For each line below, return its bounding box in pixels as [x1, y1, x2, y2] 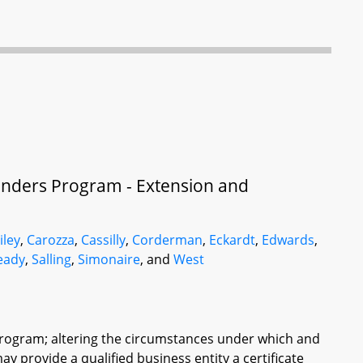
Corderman [132, 231, 203, 249]
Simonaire [78, 250, 141, 268]
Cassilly [81, 231, 126, 249]
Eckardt [209, 231, 256, 249]
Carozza [27, 231, 75, 249]
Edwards [262, 231, 315, 249]
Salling [32, 250, 72, 268]
